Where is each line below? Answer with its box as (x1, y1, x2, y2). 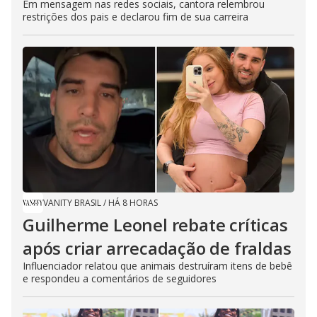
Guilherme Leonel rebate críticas (23, 213, 288, 236)
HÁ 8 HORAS (108, 197, 158, 209)
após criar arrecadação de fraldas (23, 236, 292, 260)
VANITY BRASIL (43, 197, 101, 209)
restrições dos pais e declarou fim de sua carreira (23, 10, 248, 23)
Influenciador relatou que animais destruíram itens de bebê (23, 259, 292, 272)
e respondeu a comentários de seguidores (23, 272, 217, 285)
